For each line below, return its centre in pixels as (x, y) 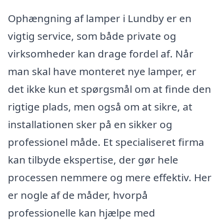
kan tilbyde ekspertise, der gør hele (93, 160)
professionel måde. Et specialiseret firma (106, 142)
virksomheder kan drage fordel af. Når (101, 54)
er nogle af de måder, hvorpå (78, 195)
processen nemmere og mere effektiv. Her (110, 178)
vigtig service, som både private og (92, 36)
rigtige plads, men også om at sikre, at (100, 107)
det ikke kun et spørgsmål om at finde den (110, 89)
